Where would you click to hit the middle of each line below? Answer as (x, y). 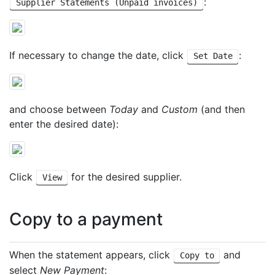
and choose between (59, 109)
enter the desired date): (64, 124)
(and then (221, 109)
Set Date (213, 56)
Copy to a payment (86, 219)
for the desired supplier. (125, 176)
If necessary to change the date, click (98, 56)
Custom (180, 109)
